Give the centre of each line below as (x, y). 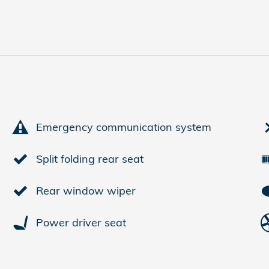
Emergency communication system (124, 127)
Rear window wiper (86, 191)
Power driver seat (81, 222)
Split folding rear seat (90, 159)
